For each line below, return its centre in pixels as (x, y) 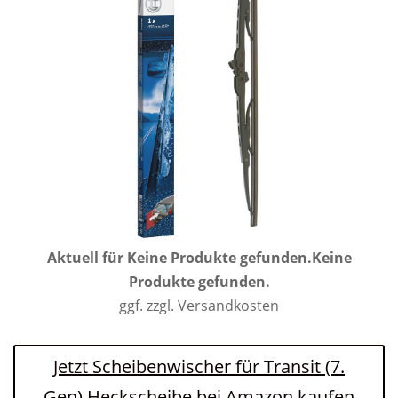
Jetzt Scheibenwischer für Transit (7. (199, 367)
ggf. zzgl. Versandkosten (199, 306)
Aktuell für (87, 258)
